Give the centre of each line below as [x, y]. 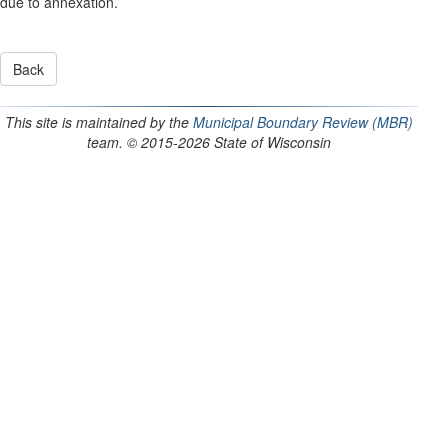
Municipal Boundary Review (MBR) [303, 122]
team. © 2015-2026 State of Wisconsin [209, 142]
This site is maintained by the [99, 122]
